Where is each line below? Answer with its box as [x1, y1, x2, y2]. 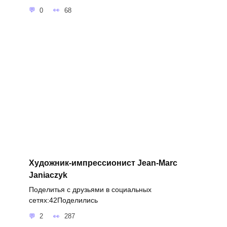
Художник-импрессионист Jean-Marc [28, 158, 177, 167]
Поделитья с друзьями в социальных [28, 185, 152, 194]
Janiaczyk [28, 170, 67, 179]
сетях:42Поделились [28, 196, 98, 204]
